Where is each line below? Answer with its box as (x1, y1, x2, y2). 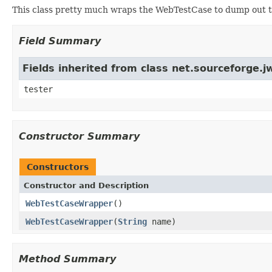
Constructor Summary (19, 130, 140, 142)
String (118, 216, 147, 226)
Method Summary (19, 253, 116, 265)
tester (24, 84, 53, 94)
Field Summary (19, 35, 101, 47)
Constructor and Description (24, 180, 149, 190)
